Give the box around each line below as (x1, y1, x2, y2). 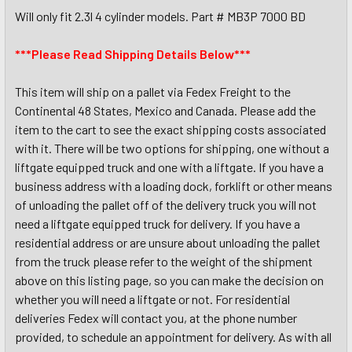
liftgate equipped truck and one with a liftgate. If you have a (15, 159, 324, 174)
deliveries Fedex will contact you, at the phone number (15, 310, 297, 325)
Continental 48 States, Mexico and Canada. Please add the (15, 103, 316, 118)
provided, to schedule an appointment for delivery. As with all (15, 329, 332, 344)
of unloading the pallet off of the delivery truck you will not (15, 197, 317, 212)
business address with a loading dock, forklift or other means (15, 178, 332, 193)
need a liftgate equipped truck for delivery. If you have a (15, 216, 300, 231)
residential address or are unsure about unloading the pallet (15, 235, 321, 250)
